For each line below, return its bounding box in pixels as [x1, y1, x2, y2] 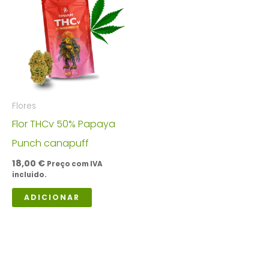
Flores [12, 100, 36, 112]
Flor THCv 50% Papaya [12, 117, 115, 131]
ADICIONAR [24, 192, 80, 202]
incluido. [12, 170, 47, 180]
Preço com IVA [47, 159, 102, 169]
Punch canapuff [12, 136, 89, 151]
